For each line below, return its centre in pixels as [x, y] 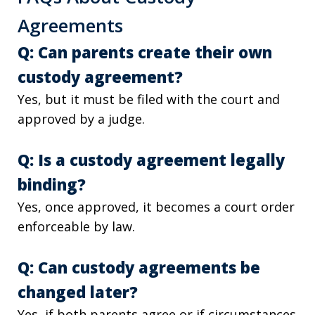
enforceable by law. [76, 226]
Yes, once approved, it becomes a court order [156, 206]
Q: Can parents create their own [145, 52]
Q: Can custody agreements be [139, 267]
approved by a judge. [81, 118]
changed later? [78, 291]
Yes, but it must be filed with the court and [149, 99]
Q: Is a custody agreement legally [151, 159]
